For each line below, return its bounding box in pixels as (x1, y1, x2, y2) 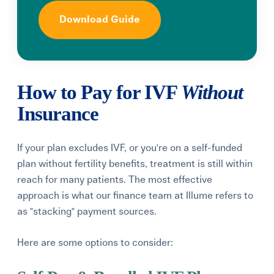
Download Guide (59, 14, 141, 24)
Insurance (17, 102, 99, 125)
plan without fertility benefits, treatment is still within (17, 158, 253, 169)
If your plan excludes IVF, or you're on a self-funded (17, 143, 243, 153)
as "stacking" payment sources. (17, 206, 157, 217)
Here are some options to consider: (17, 237, 174, 248)
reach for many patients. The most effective (17, 174, 213, 185)
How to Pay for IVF (17, 81, 182, 103)
